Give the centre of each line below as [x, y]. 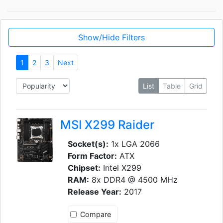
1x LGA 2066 [134, 144]
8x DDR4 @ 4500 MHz [133, 180]
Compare [95, 214]
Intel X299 [121, 168]
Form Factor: [92, 156]
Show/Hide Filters [111, 37]
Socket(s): [88, 144]
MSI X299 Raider [107, 125]
